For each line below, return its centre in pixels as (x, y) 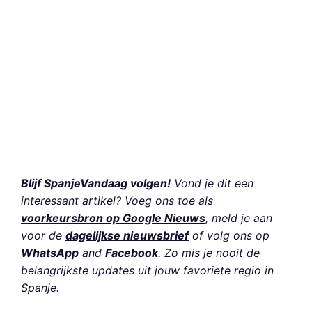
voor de (43, 235)
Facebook (132, 252)
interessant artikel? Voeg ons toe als (117, 200)
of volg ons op (229, 235)
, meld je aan (239, 218)
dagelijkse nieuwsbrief (127, 235)
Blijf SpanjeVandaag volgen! (96, 183)
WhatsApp (50, 252)
